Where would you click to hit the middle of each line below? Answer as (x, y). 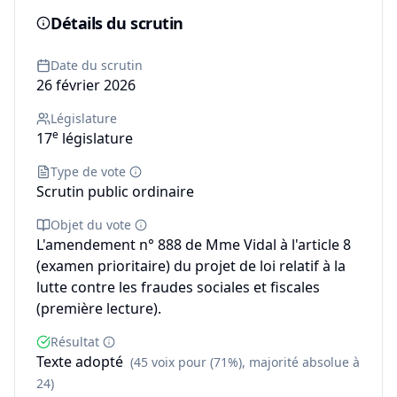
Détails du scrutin (117, 23)
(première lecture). (99, 308)
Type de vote (88, 171)
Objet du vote (91, 225)
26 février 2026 (86, 85)
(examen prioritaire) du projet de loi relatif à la (191, 266)
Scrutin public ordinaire (115, 191)
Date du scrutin (97, 65)
